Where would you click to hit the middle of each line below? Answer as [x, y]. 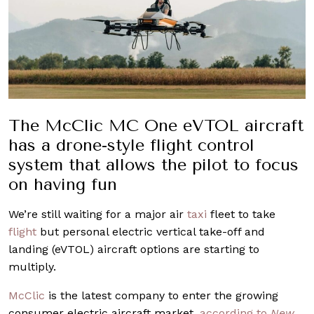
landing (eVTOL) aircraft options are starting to [134, 250]
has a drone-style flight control [131, 145]
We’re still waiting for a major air [98, 214]
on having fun [63, 185]
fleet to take [241, 214]
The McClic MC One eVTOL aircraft [156, 126]
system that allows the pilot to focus [153, 165]
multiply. [32, 267]
